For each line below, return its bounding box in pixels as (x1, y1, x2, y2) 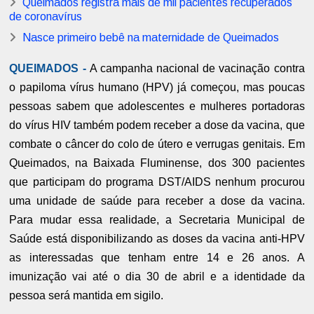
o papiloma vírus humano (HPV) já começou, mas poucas (9, 81, 305, 94)
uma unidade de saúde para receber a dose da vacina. (9, 195, 305, 207)
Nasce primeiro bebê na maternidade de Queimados (22, 32, 280, 44)
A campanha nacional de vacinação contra (89, 62, 305, 75)
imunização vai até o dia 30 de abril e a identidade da (9, 271, 305, 283)
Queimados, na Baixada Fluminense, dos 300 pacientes (9, 157, 305, 170)
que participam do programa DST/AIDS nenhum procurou (9, 176, 305, 189)
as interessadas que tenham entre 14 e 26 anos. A (9, 252, 305, 264)
